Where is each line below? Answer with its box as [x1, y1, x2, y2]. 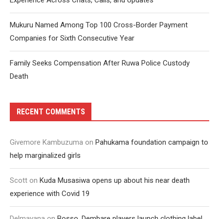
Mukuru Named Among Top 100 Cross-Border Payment [10, 21, 188, 30]
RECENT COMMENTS [17, 107, 85, 117]
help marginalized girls [10, 151, 81, 160]
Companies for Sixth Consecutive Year [10, 34, 134, 43]
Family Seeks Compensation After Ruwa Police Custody [10, 59, 190, 68]
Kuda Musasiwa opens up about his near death [40, 176, 190, 185]
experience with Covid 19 [10, 189, 89, 198]
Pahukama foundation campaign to [95, 138, 208, 147]
